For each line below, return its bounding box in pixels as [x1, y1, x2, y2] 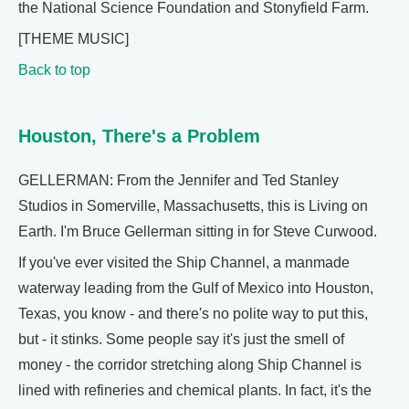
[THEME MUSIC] [18, 31, 129, 47]
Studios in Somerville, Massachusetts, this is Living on [18, 198, 368, 214]
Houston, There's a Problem [18, 126, 260, 146]
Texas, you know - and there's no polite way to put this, [18, 306, 368, 321]
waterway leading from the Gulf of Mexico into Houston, [18, 280, 373, 296]
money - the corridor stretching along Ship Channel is [18, 357, 362, 372]
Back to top [18, 62, 90, 78]
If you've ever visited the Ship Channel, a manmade [18, 255, 350, 270]
